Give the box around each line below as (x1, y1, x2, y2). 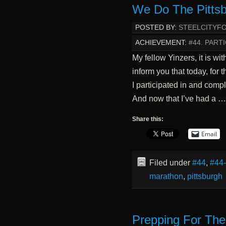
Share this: (132, 115, 163, 123)
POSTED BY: (135, 23, 177, 31)
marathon (149, 172, 183, 181)
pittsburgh (187, 172, 222, 181)
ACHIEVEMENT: (135, 38, 187, 46)
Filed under (149, 158, 192, 167)
